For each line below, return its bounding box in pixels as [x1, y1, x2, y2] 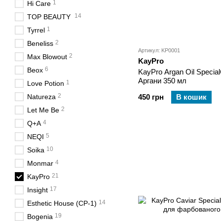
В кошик [176, 93, 207, 102]
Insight [27, 186, 48, 194]
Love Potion [27, 79, 64, 87]
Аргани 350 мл [138, 76, 186, 85]
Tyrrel [27, 26, 45, 34]
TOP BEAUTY [27, 13, 73, 21]
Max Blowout [27, 53, 67, 61]
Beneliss [27, 39, 53, 47]
